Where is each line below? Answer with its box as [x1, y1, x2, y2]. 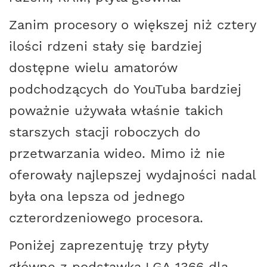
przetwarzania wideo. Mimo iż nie [9, 145, 225, 161]
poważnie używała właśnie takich [9, 102, 223, 118]
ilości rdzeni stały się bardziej [9, 38, 202, 54]
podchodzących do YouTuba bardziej [9, 80, 241, 97]
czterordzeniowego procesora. [9, 209, 203, 225]
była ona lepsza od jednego [9, 188, 185, 204]
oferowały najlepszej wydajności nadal [9, 166, 256, 182]
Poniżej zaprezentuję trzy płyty [9, 237, 208, 253]
